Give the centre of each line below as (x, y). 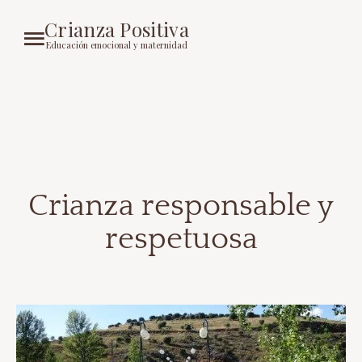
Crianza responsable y (181, 206)
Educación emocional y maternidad (116, 44)
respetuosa (181, 239)
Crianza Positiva (117, 29)
